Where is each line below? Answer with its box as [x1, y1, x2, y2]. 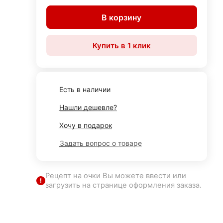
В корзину [102, 12, 142, 22]
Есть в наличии [59, 85, 111, 94]
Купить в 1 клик [92, 40, 151, 50]
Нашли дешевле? [59, 103, 117, 111]
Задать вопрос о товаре [59, 139, 142, 147]
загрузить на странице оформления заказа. [45, 181, 202, 190]
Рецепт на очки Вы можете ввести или [45, 171, 186, 180]
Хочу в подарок [59, 121, 112, 129]
